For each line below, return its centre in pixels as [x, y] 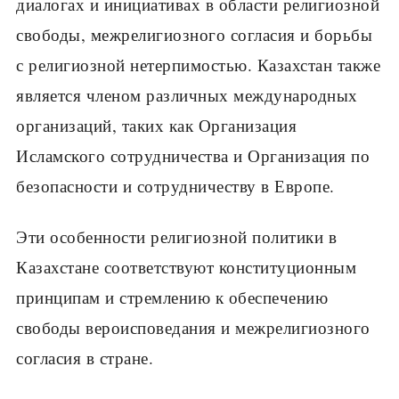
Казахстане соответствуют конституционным [186, 266]
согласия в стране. [85, 357]
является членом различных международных [187, 95]
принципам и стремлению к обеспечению [172, 297]
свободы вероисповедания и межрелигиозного [193, 327]
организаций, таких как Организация [156, 126]
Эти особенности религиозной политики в [176, 236]
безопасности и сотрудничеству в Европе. [175, 186]
